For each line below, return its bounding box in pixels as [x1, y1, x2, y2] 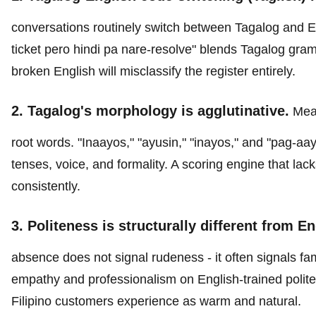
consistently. [11, 179, 80, 193]
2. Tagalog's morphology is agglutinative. [11, 103, 289, 119]
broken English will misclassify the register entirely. [11, 64, 296, 78]
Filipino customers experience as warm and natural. [11, 294, 301, 308]
